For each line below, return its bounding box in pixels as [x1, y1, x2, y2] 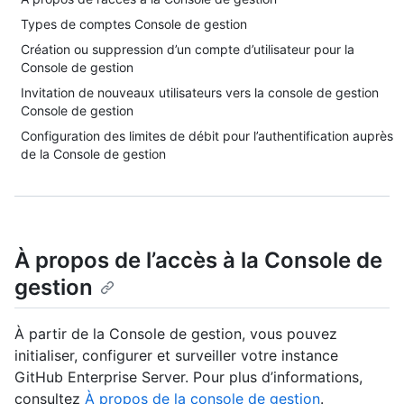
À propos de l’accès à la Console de [14, 247, 382, 273]
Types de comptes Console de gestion [21, 16, 247, 32]
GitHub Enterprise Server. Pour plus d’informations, [14, 368, 363, 387]
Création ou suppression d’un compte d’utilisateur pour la [21, 41, 354, 57]
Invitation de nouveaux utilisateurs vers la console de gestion [21, 85, 379, 100]
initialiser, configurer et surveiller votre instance [14, 346, 338, 365]
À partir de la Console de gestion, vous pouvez [14, 325, 337, 344]
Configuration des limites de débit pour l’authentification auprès [21, 128, 393, 143]
